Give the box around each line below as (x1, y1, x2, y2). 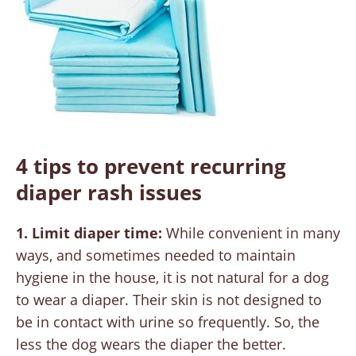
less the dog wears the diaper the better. (16, 335, 286, 354)
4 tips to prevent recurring (16, 152, 286, 181)
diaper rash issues (16, 178, 202, 207)
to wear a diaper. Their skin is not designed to (16, 290, 322, 310)
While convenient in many (166, 223, 340, 243)
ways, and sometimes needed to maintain (16, 246, 296, 265)
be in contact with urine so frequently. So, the (16, 312, 319, 332)
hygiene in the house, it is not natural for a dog (16, 268, 329, 288)
